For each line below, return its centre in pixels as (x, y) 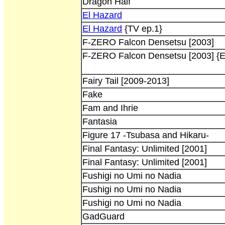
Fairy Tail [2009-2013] (126, 81)
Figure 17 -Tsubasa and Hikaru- (146, 135)
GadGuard (103, 216)
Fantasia (100, 121)
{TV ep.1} (142, 28)
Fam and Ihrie (110, 108)
